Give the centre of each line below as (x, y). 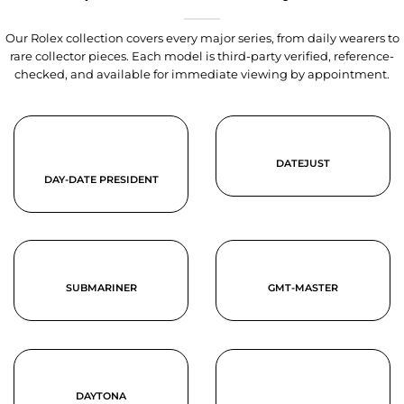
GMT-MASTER (303, 287)
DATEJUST (303, 163)
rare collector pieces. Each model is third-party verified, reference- (202, 56)
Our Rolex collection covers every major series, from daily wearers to (202, 38)
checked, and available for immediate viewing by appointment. (202, 74)
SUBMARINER (101, 287)
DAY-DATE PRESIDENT (101, 179)
